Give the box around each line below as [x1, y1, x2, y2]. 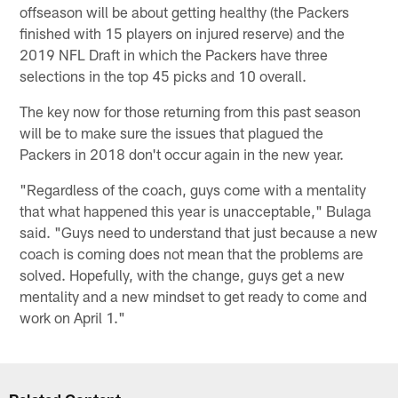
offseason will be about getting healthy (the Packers [20, 3, 350, 21]
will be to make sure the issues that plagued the [20, 123, 324, 142]
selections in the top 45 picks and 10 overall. [20, 67, 307, 85]
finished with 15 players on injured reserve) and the [20, 24, 346, 43]
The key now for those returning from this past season [20, 102, 362, 121]
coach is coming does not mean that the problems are [20, 244, 364, 263]
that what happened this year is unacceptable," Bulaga [20, 202, 372, 220]
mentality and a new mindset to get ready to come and [20, 287, 368, 306]
